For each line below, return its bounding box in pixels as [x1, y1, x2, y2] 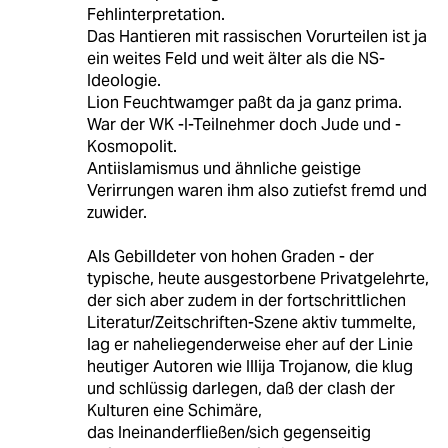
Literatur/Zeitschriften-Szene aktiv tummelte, [86, 312, 416, 334]
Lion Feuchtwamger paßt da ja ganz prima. [86, 92, 402, 114]
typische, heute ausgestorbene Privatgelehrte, [86, 268, 429, 290]
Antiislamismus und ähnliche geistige [86, 158, 361, 180]
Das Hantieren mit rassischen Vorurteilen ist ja [86, 26, 427, 48]
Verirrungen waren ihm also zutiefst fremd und [86, 180, 427, 202]
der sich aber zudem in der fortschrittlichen [86, 290, 406, 312]
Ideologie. [86, 70, 161, 92]
